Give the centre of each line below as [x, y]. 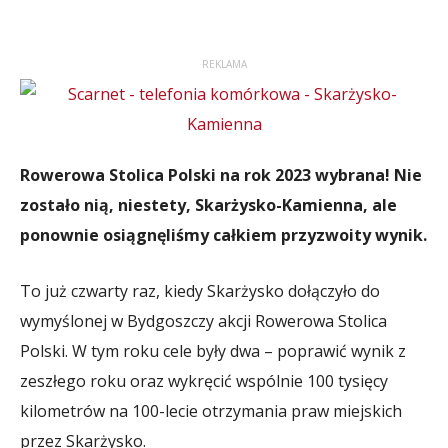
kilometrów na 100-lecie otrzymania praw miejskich [211, 411]
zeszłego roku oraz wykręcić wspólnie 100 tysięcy [204, 381]
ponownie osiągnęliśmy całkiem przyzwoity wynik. [223, 235]
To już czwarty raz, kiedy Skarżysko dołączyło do [200, 291]
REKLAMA [224, 64]
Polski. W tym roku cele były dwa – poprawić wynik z [213, 351]
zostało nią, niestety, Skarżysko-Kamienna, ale [208, 205]
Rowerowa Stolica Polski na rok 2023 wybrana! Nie [221, 175]
